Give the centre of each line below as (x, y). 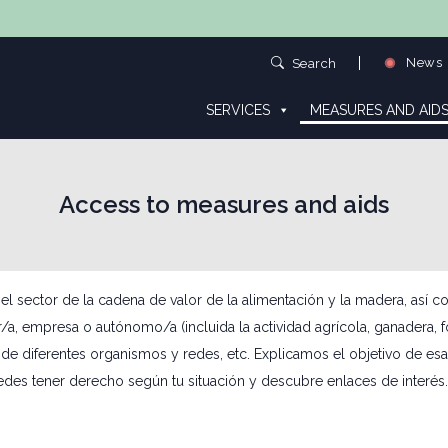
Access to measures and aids (224, 204)
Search (314, 63)
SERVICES (237, 110)
